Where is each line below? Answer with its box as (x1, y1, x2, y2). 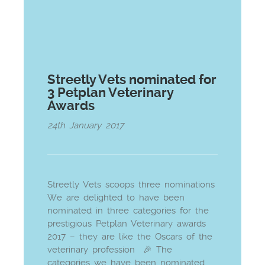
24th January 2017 (47, 119, 124, 131)
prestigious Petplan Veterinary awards (47, 218, 206, 229)
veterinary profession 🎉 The (47, 244, 172, 255)
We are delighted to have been (47, 192, 185, 203)
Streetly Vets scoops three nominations (47, 179, 215, 190)
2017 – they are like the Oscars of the (47, 231, 212, 242)
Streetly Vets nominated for (47, 72, 216, 87)
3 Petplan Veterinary (47, 85, 173, 100)
